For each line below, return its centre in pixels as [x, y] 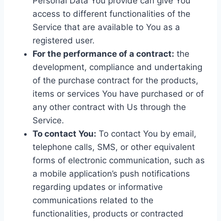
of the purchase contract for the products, [115, 80]
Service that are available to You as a [106, 27]
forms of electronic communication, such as [119, 160]
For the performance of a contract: [103, 54]
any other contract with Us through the [109, 107]
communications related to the [93, 200]
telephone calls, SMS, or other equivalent [114, 147]
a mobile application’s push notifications [111, 173]
